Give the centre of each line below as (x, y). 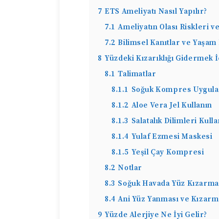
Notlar (130, 168)
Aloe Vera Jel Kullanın (172, 105)
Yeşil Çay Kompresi (168, 152)
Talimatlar (137, 74)
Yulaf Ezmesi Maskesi (172, 137)
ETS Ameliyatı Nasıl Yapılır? (156, 11)
